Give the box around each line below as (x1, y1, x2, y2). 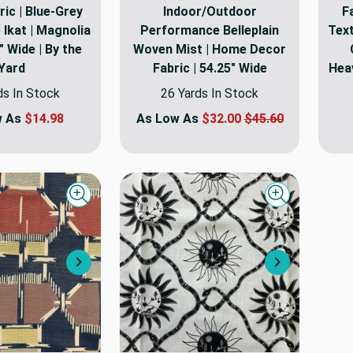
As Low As (136, 110, 202, 126)
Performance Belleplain (140, 22, 279, 38)
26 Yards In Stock (161, 85, 258, 101)
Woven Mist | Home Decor (133, 41, 286, 57)
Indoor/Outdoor (162, 3, 257, 19)
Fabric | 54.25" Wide (152, 60, 267, 76)
